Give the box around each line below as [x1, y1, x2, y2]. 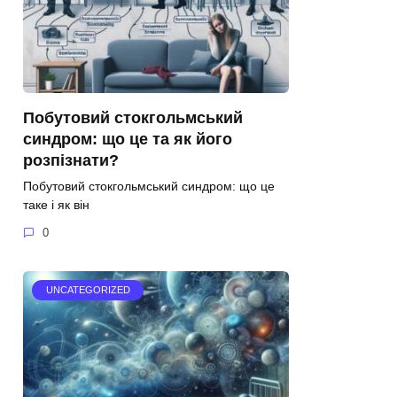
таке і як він [23, 197, 90, 212]
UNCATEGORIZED [45, 284, 130, 296]
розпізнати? [23, 151, 119, 169]
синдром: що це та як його [23, 129, 232, 148]
